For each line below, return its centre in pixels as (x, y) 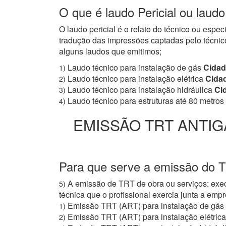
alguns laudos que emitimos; (110, 51)
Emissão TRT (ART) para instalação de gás (146, 206)
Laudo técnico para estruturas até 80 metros (146, 101)
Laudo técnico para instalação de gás (134, 68)
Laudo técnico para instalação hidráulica (140, 90)
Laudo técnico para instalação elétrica (135, 79)
